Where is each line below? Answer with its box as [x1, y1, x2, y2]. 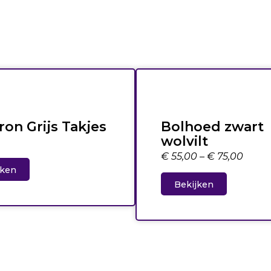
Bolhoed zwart [161, 118, 264, 135]
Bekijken [174, 179, 214, 191]
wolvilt [161, 132, 208, 149]
